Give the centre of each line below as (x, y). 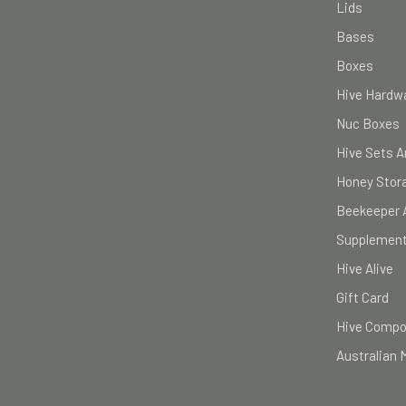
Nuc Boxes (368, 124)
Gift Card (362, 298)
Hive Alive (365, 269)
